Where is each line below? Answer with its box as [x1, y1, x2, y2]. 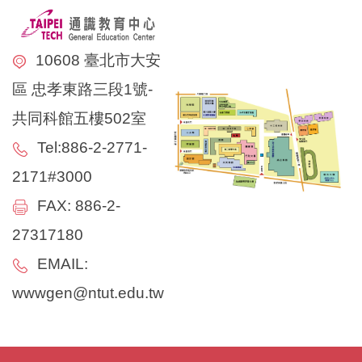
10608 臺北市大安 [36, 51, 161, 69]
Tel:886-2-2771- [37, 138, 147, 156]
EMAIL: [37, 255, 88, 272]
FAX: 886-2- [37, 196, 120, 214]
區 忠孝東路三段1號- [12, 80, 153, 98]
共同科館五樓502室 [12, 109, 146, 127]
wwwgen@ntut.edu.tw [12, 284, 164, 301]
